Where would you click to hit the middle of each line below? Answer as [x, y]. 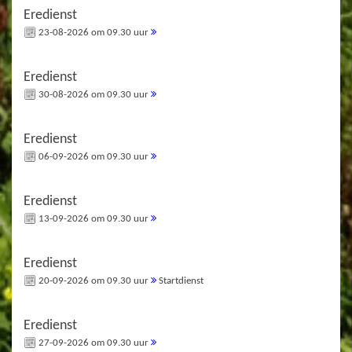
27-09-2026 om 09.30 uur [93, 343]
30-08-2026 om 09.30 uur [93, 94]
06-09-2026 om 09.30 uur [93, 156]
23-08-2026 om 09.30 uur [93, 32]
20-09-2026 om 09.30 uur [93, 280]
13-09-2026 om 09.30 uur [93, 218]
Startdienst [180, 280]
